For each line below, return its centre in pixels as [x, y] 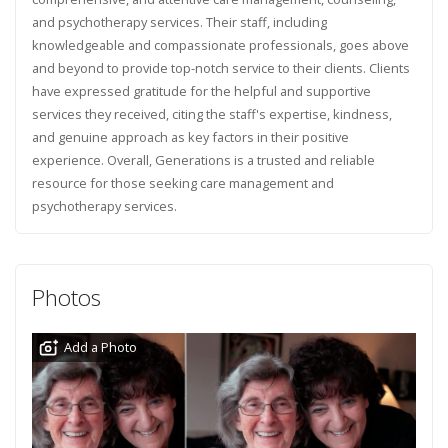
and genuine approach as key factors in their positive [190, 136]
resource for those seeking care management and [182, 182]
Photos [66, 298]
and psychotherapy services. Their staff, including [179, 21]
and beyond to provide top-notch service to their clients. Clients [220, 67]
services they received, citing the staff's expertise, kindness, [211, 113]
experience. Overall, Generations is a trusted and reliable [203, 159]
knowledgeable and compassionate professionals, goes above [220, 44]
